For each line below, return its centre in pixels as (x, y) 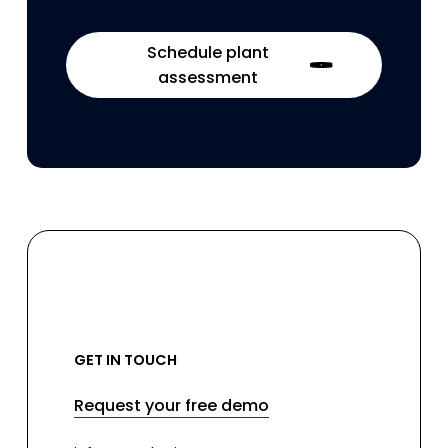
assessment (208, 78)
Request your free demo (172, 406)
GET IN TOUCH (126, 360)
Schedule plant (208, 53)
